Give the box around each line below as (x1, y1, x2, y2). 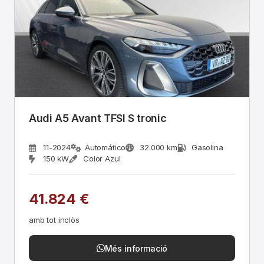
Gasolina (191, 143, 223, 152)
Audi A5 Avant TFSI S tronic (29, 112, 167, 124)
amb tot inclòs (29, 215, 80, 225)
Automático (84, 143, 126, 152)
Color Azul (83, 154, 121, 163)
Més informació (104, 243, 168, 253)
